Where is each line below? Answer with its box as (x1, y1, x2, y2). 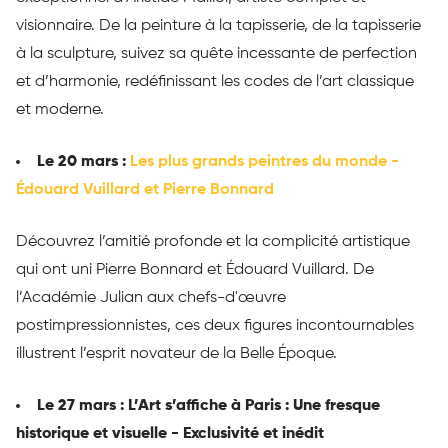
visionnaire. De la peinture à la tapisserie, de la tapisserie (16, 18, 421, 35)
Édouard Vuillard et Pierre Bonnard (16, 182, 274, 199)
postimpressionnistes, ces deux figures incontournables (16, 318, 414, 335)
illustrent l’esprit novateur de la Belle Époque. (16, 346, 337, 363)
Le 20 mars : (37, 154, 130, 171)
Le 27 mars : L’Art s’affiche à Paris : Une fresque (37, 398, 380, 415)
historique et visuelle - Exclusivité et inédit (16, 426, 324, 443)
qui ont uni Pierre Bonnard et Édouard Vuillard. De (16, 262, 374, 279)
